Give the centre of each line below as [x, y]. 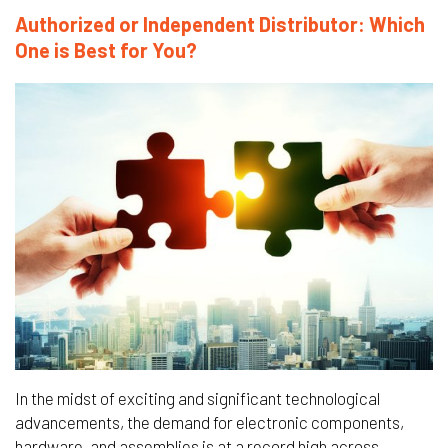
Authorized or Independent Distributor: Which [220, 23]
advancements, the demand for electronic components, [209, 421]
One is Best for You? [106, 49]
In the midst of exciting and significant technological [197, 397]
